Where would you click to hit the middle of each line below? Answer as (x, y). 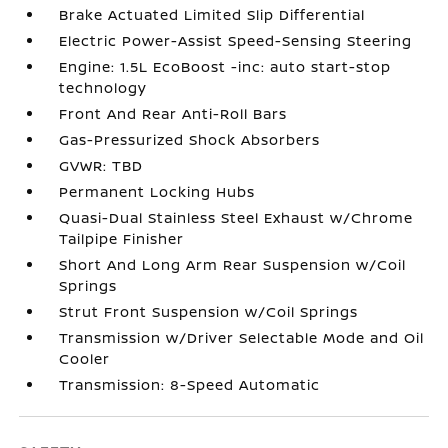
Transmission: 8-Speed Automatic (190, 384)
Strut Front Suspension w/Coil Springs (209, 311)
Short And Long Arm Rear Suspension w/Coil (233, 264)
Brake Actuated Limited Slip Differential (212, 14)
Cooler (85, 358)
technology (103, 87)
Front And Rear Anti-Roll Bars (173, 113)
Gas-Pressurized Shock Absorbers (190, 139)
